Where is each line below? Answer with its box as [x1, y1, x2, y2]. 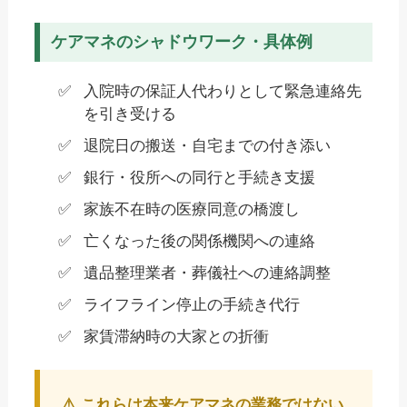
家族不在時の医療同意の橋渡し [83, 200, 300, 218]
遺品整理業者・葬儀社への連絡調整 [83, 263, 331, 282]
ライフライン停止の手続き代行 [83, 295, 300, 313]
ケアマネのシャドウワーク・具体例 [51, 32, 313, 51]
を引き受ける [83, 104, 176, 123]
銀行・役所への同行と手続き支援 [83, 168, 315, 186]
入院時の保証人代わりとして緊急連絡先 [83, 82, 362, 100]
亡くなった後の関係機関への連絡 [83, 232, 315, 250]
